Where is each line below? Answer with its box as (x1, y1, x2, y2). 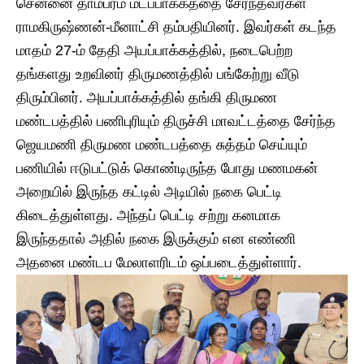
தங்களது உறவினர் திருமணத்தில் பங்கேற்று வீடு (16, 65, 300, 82)
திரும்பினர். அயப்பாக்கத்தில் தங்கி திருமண (16, 89, 277, 106)
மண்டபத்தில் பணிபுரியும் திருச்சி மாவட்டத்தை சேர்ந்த (16, 112, 336, 129)
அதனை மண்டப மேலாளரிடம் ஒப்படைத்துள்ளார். (16, 253, 301, 271)
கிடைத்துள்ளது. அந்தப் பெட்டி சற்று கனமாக (16, 206, 280, 223)
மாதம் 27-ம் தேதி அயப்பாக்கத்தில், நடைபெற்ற (16, 41, 292, 58)
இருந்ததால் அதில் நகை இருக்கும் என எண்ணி (16, 230, 296, 247)
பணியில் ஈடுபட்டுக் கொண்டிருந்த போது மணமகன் (16, 159, 318, 176)
